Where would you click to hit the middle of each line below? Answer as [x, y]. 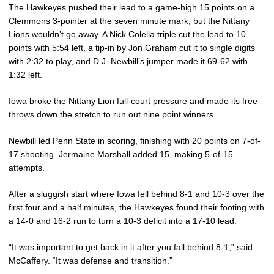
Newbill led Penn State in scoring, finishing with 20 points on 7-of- [135, 141]
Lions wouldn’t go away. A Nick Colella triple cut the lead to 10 [127, 35]
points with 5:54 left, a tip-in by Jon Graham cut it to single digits [132, 48]
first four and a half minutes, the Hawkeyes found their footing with [136, 208]
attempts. [27, 168]
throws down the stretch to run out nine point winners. [112, 115]
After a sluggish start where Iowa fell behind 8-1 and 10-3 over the [136, 194]
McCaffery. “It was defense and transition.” [91, 261]
